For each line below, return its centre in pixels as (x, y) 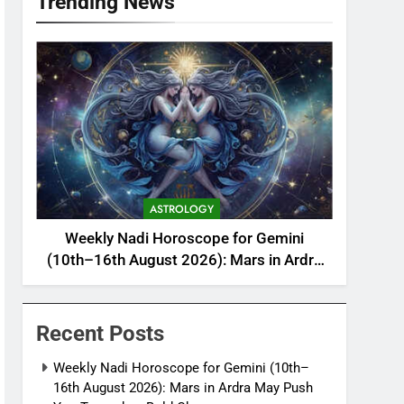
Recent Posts (101, 334)
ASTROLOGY (181, 210)
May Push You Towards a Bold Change (185, 282)
